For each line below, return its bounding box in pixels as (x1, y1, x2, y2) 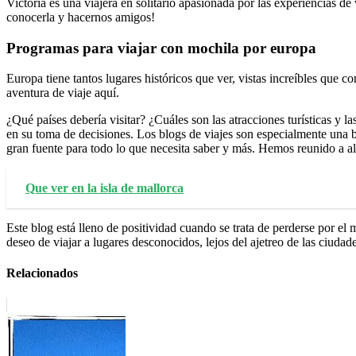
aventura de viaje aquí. (6, 86, 119, 100)
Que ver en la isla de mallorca (25, 181, 184, 195)
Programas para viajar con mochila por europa (6, 39, 316, 56)
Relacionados (6, 266, 78, 281)
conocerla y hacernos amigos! (6, 10, 155, 24)
